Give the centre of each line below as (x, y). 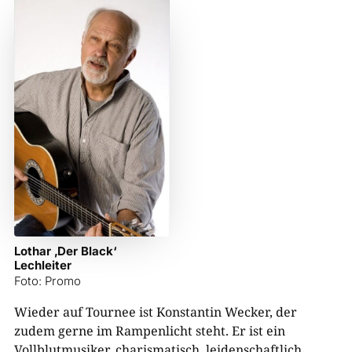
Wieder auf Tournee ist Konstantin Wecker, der (155, 312)
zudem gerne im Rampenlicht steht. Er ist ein (149, 330)
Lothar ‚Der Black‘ (65, 251)
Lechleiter (42, 265)
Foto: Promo (48, 280)
